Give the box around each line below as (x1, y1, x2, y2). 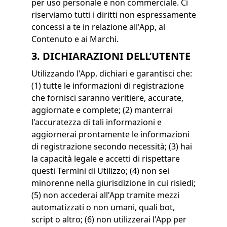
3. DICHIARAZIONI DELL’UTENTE (31, 49, 191, 63)
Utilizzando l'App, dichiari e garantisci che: (31, 68, 192, 79)
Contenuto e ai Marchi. (31, 33, 119, 45)
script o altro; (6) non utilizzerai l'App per (31, 214, 186, 225)
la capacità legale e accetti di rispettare (31, 153, 180, 164)
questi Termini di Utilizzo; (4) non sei (31, 165, 169, 176)
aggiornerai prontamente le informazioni (31, 129, 190, 140)
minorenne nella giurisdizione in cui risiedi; (31, 177, 196, 188)
